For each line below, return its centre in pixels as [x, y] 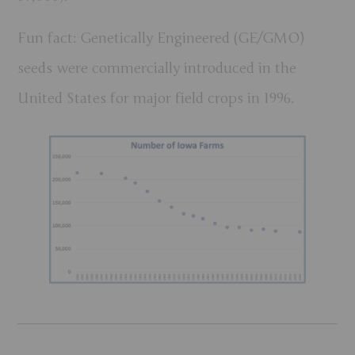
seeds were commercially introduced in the [157, 68]
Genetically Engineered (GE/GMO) [191, 38]
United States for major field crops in [141, 98]
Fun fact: [47, 38]
